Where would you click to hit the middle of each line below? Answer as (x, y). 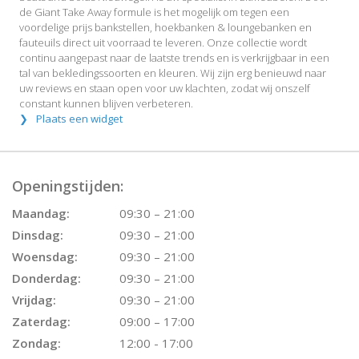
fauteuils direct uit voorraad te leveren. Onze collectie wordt (163, 42)
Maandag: (41, 213)
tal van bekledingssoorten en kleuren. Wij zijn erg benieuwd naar (173, 73)
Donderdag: (46, 278)
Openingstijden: (68, 186)
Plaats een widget (79, 119)
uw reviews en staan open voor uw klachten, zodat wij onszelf (165, 88)
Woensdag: (45, 256)
